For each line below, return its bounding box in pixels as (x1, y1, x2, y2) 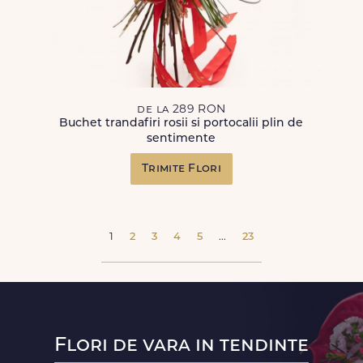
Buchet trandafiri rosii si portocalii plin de (59, 117, 304, 130)
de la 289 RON (137, 104, 226, 116)
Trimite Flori (142, 163, 221, 175)
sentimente (147, 133, 216, 145)
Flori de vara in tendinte (54, 336, 309, 356)
